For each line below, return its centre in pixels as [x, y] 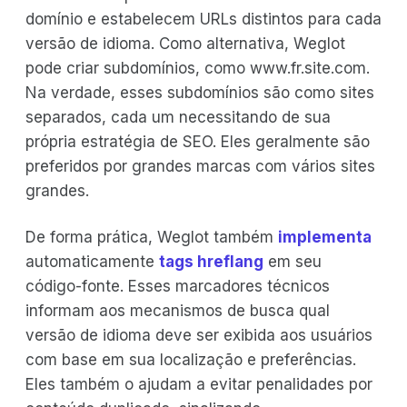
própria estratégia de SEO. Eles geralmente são [198, 142]
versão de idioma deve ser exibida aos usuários [199, 336]
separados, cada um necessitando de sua [178, 118]
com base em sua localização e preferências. [191, 360]
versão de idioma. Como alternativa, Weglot [185, 44]
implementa [325, 238]
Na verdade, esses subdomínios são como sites [200, 93]
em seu [293, 262]
